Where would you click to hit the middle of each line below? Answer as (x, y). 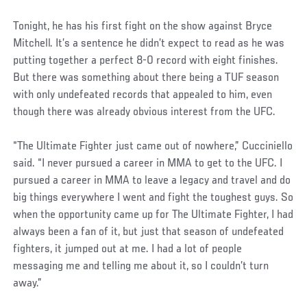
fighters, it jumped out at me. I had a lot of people (128, 250)
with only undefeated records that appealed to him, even (143, 96)
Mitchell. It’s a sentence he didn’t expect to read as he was (149, 44)
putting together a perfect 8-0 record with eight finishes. (146, 61)
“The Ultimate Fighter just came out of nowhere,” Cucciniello (153, 147)
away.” (28, 284)
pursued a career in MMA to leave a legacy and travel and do (152, 181)
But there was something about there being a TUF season (146, 78)
